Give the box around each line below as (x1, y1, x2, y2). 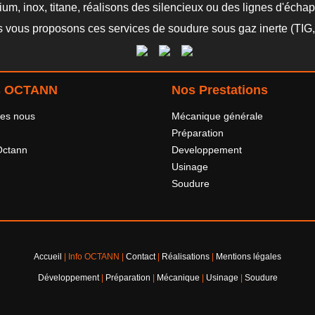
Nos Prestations (172, 83, 268, 97)
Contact (126, 252, 155, 262)
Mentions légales (216, 252, 281, 262)
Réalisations (162, 252, 210, 262)
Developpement (172, 144, 242, 155)
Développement (37, 273, 99, 283)
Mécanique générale (172, 110, 263, 122)
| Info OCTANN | (62, 252, 126, 262)
